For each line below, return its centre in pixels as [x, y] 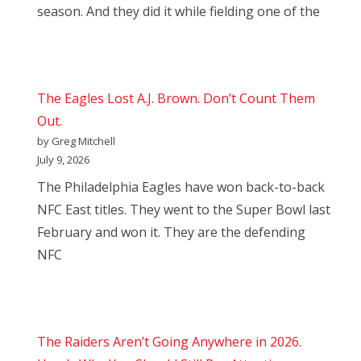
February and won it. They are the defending [171, 232]
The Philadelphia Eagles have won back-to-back [181, 187]
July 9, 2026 [63, 160]
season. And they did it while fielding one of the [178, 12]
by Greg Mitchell [76, 141]
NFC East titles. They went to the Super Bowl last [184, 210]
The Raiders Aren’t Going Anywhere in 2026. [169, 342]
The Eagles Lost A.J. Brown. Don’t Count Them [176, 99]
